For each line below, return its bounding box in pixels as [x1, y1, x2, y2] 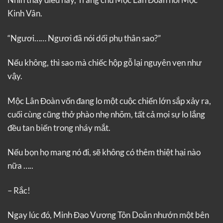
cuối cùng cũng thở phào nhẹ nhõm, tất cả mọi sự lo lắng [7, 109, 205, 119]
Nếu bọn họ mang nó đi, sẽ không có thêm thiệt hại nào [7, 147, 201, 158]
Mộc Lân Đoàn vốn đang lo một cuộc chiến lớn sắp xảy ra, [7, 95, 211, 106]
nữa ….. [7, 160, 33, 171]
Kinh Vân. [7, 8, 42, 19]
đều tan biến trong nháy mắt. [7, 122, 111, 133]
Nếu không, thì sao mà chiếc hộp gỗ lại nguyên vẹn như [7, 57, 202, 68]
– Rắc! [7, 185, 30, 196]
